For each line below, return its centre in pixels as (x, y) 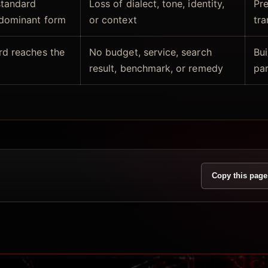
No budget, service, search (150, 52)
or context (113, 20)
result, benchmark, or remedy (156, 68)
